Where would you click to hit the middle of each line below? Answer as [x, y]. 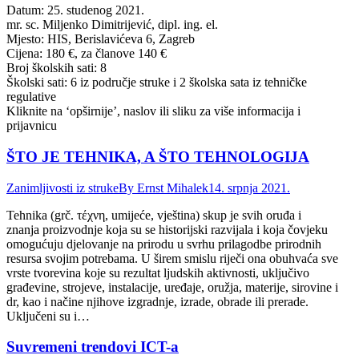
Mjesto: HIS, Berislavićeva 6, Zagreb [101, 39]
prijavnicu [32, 126]
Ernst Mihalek [173, 188]
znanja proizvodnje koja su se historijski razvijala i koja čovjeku [167, 229]
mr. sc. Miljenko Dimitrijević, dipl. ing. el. [112, 25]
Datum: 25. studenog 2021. [75, 10]
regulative [31, 97]
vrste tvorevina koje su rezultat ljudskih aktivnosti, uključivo [158, 272]
